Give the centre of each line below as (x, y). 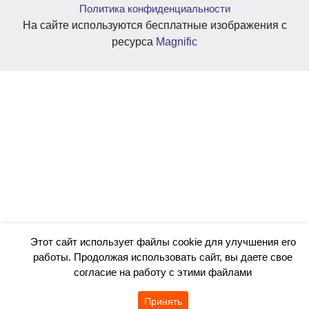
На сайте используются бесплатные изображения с (154, 25)
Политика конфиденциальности (154, 8)
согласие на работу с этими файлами (163, 272)
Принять (163, 301)
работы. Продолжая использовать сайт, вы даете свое (163, 257)
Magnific (177, 41)
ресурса (134, 41)
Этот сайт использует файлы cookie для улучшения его (163, 242)
